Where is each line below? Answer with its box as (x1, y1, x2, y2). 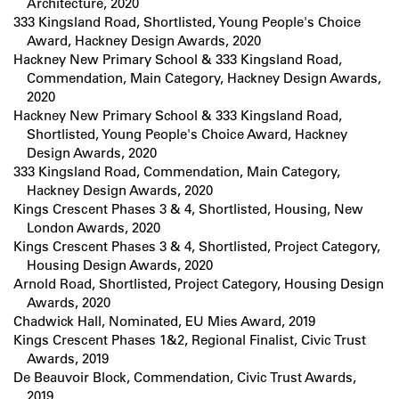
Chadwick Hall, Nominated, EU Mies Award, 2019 (13, 313, 315, 330)
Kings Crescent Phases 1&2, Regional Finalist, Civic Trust (13, 331, 366, 349)
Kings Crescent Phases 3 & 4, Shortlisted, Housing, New (13, 200, 363, 218)
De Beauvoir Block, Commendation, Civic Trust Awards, (13, 369, 356, 387)
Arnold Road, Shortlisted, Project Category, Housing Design (13, 275, 384, 293)
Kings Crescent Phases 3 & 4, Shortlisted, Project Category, (13, 238, 380, 256)
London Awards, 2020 (27, 219, 160, 237)
